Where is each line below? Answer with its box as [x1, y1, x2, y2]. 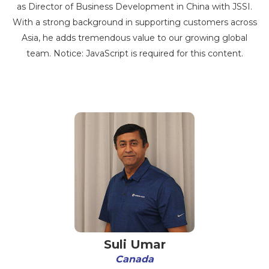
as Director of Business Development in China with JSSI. [17, 1, 252, 12]
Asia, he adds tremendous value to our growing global [22, 32, 247, 43]
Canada [115, 253, 154, 265]
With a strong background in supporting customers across [12, 17, 257, 28]
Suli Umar [103, 237, 166, 252]
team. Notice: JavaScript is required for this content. [26, 48, 243, 59]
